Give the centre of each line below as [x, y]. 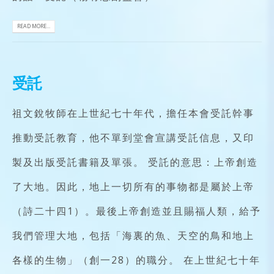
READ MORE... [34, 26]
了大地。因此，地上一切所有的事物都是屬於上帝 [133, 186]
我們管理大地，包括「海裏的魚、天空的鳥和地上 [133, 235]
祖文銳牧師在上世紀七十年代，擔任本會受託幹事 [133, 113]
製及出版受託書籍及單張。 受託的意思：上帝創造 [135, 162]
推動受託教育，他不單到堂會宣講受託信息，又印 [133, 137]
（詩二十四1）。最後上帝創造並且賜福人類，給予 [137, 211]
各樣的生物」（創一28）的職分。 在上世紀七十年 [136, 260]
